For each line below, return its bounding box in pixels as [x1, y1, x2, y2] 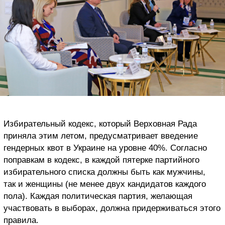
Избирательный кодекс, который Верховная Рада [4, 119, 197, 129]
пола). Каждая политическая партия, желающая [4, 191, 192, 201]
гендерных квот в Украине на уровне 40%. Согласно [4, 143, 207, 153]
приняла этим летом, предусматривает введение [4, 131, 198, 141]
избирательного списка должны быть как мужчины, [4, 167, 205, 177]
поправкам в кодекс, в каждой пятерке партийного [4, 155, 199, 165]
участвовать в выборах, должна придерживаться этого [4, 203, 220, 213]
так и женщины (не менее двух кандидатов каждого [4, 179, 206, 189]
